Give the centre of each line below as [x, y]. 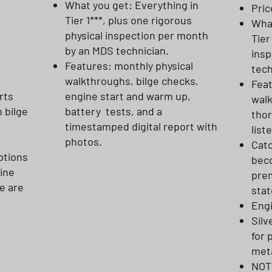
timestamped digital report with [141, 126]
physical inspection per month [137, 35]
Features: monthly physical [129, 66]
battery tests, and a [114, 111]
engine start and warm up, [128, 96]
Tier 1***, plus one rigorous [128, 20]
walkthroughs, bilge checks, [132, 81]
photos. [83, 141]
